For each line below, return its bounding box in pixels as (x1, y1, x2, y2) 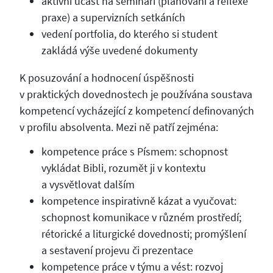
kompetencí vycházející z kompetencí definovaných (19, 103, 254, 118)
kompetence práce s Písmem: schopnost (41, 144, 228, 159)
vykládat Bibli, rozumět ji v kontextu (41, 161, 206, 175)
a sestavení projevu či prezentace (41, 243, 193, 258)
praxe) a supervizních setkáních (41, 10, 185, 24)
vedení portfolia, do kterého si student (41, 26, 218, 41)
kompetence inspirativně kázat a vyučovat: (41, 194, 236, 208)
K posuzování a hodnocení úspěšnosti (19, 70, 194, 85)
